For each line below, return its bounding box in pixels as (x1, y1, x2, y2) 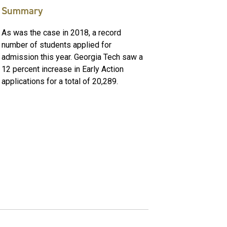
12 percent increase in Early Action (1, 64, 124, 74)
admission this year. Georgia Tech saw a (1, 52, 143, 62)
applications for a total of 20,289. (1, 76, 118, 86)
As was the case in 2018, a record (1, 27, 121, 37)
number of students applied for (1, 40, 111, 50)
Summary (1, 4, 43, 17)
